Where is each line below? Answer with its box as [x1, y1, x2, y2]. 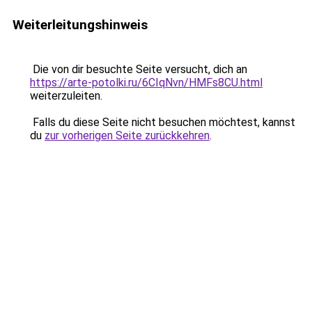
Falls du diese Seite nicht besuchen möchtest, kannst [30, 116, 295, 129]
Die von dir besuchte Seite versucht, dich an [30, 63, 247, 76]
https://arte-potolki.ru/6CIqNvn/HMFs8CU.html [30, 76, 263, 89]
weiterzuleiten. [30, 89, 102, 102]
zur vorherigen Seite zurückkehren [45, 129, 210, 142]
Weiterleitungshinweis [13, 17, 148, 33]
